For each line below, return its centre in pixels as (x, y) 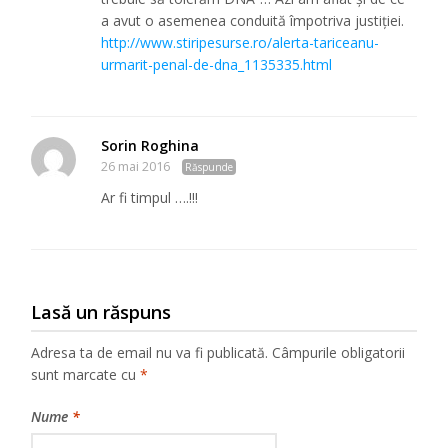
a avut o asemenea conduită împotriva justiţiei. (253, 20)
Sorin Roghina (150, 145)
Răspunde (209, 166)
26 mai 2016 (136, 166)
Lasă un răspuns (101, 311)
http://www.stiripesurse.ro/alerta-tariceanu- (240, 42)
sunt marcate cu (86, 374)
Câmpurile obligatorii (339, 352)
